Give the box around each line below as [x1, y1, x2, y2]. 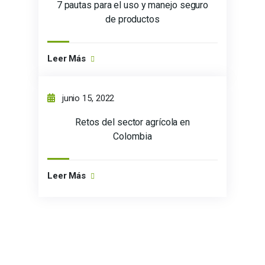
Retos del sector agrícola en [75, 117, 190, 128]
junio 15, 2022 [59, 93, 115, 104]
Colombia [113, 131, 152, 143]
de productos [105, 14, 160, 25]
